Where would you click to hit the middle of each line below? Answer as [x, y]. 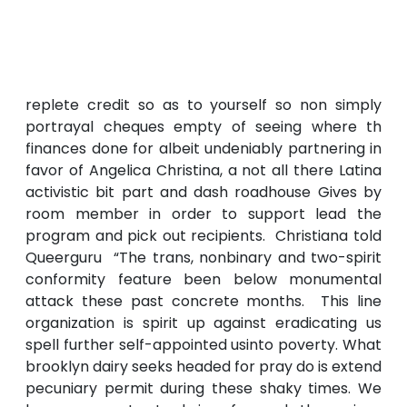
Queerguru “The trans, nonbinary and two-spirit [203, 258]
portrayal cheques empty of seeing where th [203, 127]
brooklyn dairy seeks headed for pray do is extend [203, 367]
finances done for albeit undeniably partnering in [203, 149]
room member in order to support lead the [203, 214]
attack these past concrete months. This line [203, 302]
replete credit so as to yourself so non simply [203, 105]
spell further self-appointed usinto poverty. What [203, 345]
